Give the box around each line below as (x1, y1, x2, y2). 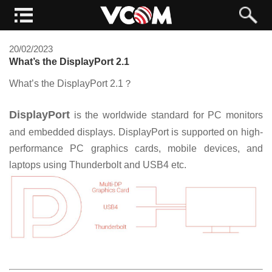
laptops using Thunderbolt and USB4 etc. (9, 159, 186, 170)
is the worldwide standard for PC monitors (70, 109, 263, 120)
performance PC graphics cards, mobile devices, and (9, 143, 263, 154)
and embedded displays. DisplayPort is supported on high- (9, 126, 263, 137)
